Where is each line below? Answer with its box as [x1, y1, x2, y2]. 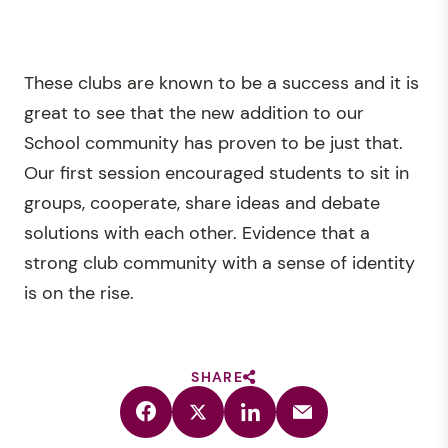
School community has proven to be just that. [24, 131, 403, 155]
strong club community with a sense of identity [24, 251, 415, 275]
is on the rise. [24, 281, 134, 305]
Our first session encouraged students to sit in [24, 161, 409, 185]
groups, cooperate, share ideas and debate [24, 191, 380, 215]
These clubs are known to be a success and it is [24, 71, 419, 95]
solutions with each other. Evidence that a [24, 221, 370, 245]
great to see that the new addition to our [24, 101, 364, 125]
